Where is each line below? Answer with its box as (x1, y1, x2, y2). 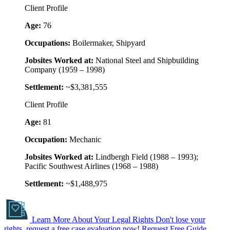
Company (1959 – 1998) (25, 65, 105, 74)
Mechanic (67, 135, 101, 144)
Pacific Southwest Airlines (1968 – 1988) (25, 162, 158, 171)
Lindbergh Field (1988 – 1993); (93, 152, 198, 162)
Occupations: (25, 39, 70, 48)
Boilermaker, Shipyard (70, 39, 145, 48)
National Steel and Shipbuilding (93, 56, 199, 65)
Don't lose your (156, 215, 205, 224)
